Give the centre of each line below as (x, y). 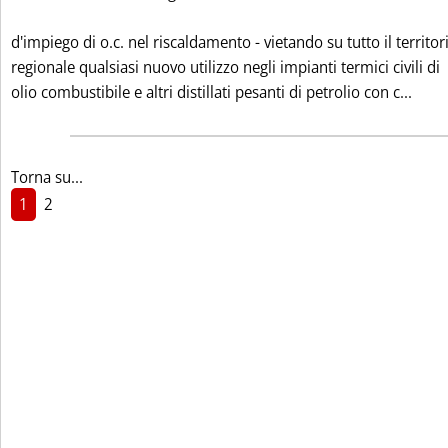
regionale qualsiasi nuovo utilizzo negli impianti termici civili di (225, 67)
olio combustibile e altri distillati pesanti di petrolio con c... (211, 92)
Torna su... (47, 177)
